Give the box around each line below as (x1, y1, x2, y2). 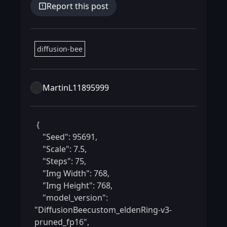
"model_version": (34, 192, 43, 203)
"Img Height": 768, (34, 180, 43, 191)
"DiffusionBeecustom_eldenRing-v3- (34, 204, 172, 215)
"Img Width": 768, (34, 168, 43, 179)
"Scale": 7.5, (34, 143, 43, 155)
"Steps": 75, (34, 156, 43, 167)
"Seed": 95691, (34, 131, 43, 142)
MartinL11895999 (43, 82, 109, 93)
